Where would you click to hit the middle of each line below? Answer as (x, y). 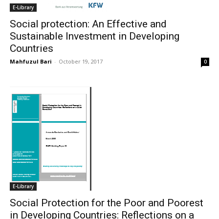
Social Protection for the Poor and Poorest (107, 203)
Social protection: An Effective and (88, 24)
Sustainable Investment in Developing (95, 36)
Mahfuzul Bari (31, 61)
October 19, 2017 (81, 61)
